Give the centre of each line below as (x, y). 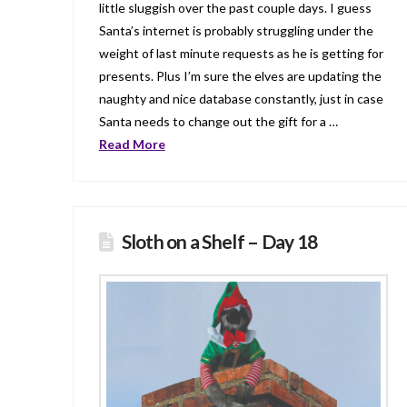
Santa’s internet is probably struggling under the (236, 30)
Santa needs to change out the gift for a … (218, 121)
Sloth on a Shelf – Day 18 (219, 242)
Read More (132, 144)
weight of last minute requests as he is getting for (241, 53)
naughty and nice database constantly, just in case (241, 98)
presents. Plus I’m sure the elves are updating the (240, 75)
